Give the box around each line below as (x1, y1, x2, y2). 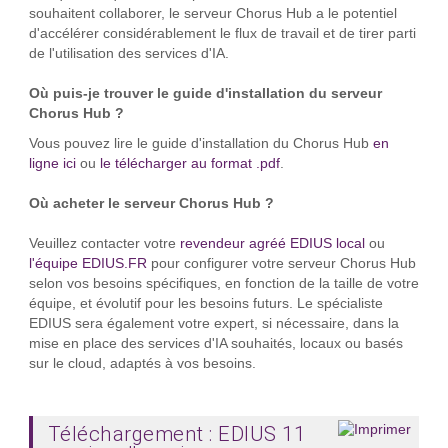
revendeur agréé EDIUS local (179, 235, 365, 251)
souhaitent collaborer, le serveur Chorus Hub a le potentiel (28, 5, 397, 21)
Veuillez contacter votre (28, 235, 180, 251)
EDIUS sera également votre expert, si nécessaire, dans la (28, 315, 399, 331)
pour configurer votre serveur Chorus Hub (146, 255, 416, 271)
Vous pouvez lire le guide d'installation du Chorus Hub (28, 135, 373, 151)
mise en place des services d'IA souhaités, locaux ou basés (28, 335, 403, 351)
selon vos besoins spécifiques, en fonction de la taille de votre (28, 275, 419, 291)
